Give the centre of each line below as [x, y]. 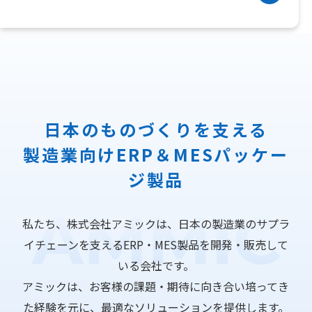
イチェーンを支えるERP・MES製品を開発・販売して [156, 244]
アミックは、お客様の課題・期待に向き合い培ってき [156, 286]
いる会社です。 [156, 265]
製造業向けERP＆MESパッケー [156, 154]
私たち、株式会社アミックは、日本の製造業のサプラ [156, 223]
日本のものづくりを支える [156, 129]
